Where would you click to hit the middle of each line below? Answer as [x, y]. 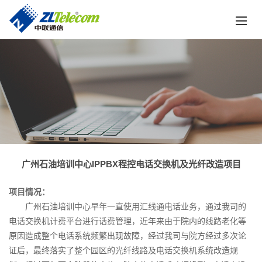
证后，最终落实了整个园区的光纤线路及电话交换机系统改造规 [124, 251]
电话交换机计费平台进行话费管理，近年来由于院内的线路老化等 [128, 221]
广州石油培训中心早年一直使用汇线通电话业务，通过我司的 [128, 207]
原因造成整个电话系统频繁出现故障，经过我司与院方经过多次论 [128, 236]
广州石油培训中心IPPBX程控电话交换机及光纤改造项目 [131, 164]
